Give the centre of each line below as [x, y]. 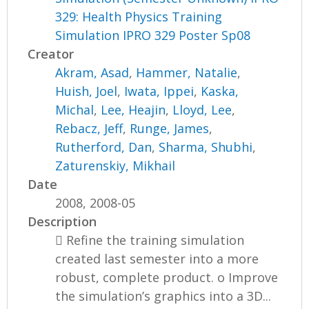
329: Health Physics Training [139, 16]
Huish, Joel [87, 91]
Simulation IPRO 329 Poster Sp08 [153, 35]
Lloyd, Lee [202, 109]
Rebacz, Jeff [89, 128]
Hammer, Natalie [187, 72]
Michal [75, 109]
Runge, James [170, 128]
